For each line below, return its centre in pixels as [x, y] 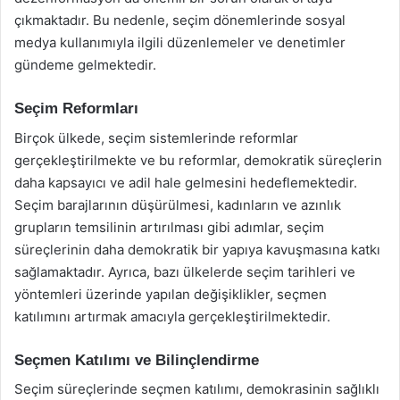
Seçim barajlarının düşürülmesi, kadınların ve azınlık [178, 204]
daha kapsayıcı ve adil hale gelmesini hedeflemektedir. [186, 182]
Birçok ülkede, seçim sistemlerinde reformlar [156, 137]
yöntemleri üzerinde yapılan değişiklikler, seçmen [171, 294]
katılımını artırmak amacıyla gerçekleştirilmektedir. [172, 316]
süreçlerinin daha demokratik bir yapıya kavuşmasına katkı [197, 249]
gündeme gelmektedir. [85, 65]
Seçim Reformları [76, 108]
